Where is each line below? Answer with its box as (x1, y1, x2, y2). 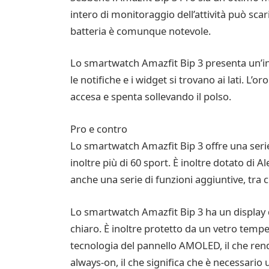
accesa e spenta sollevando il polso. (70, 89, 231, 104)
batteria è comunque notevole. (70, 23, 211, 38)
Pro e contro (70, 121, 127, 136)
